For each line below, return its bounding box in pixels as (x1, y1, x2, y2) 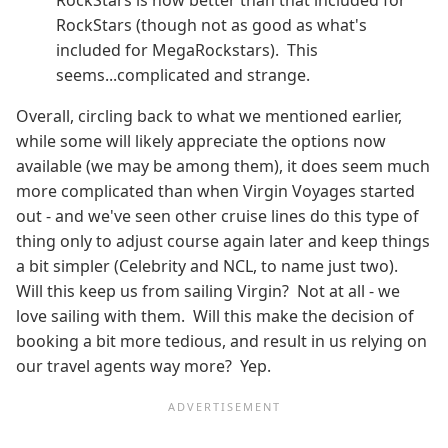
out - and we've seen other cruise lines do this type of (16, 204, 419, 227)
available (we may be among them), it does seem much (16, 154, 430, 177)
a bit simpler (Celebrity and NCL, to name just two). (16, 254, 402, 277)
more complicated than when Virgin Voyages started (16, 179, 415, 202)
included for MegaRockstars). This (56, 38, 318, 61)
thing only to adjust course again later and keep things (16, 229, 430, 252)
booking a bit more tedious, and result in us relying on (16, 329, 427, 352)
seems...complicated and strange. (56, 63, 310, 86)
